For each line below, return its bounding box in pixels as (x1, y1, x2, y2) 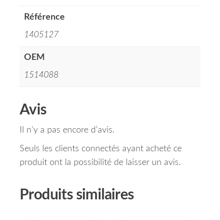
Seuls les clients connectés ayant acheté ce (20, 144, 182, 154)
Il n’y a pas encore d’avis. (20, 126, 114, 135)
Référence (24, 13, 65, 22)
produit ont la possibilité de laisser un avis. (20, 158, 181, 167)
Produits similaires (20, 188, 134, 203)
